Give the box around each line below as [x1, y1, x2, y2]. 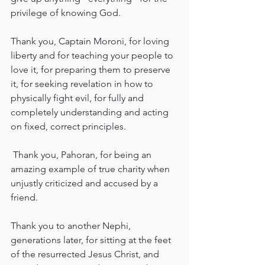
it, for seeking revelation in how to [11, 78, 156, 90]
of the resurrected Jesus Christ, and [11, 248, 161, 260]
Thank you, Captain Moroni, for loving [11, 35, 172, 47]
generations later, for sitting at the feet [11, 234, 173, 246]
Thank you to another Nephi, [11, 220, 133, 232]
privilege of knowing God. [11, 7, 121, 19]
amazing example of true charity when [11, 163, 172, 175]
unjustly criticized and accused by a [11, 177, 160, 189]
